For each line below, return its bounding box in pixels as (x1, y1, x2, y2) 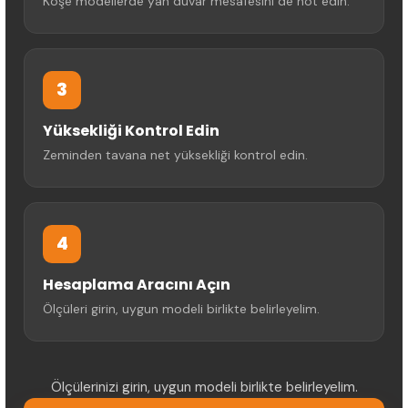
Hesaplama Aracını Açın (43, 273, 230, 295)
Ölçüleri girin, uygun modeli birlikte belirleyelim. (43, 300, 320, 317)
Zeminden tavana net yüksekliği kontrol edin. (43, 146, 308, 163)
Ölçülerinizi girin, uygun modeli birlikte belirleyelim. (50, 377, 358, 396)
